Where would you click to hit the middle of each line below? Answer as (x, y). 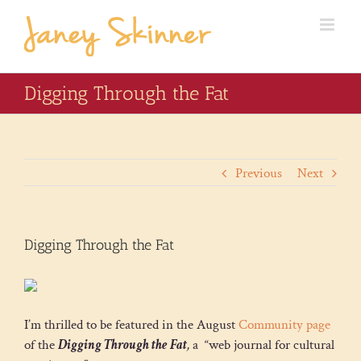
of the (41, 345)
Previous (259, 173)
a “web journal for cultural (262, 345)
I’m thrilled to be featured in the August (131, 325)
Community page (284, 325)
